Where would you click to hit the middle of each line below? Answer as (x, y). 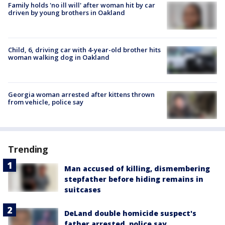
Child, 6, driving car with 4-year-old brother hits (84, 49)
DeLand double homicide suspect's (130, 213)
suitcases (83, 190)
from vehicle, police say (46, 102)
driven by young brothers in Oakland (67, 12)
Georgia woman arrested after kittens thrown (81, 95)
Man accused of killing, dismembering (137, 169)
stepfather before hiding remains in (134, 179)
